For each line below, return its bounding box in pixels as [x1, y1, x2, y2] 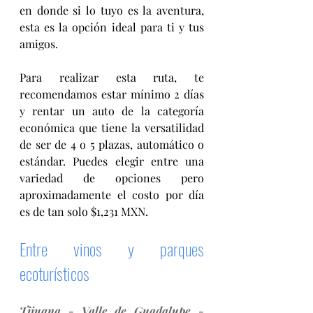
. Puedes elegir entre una [63, 153, 204, 168]
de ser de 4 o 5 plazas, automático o [20, 136, 204, 152]
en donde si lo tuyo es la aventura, [20, 2, 204, 17]
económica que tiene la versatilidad [20, 119, 204, 135]
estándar [20, 153, 63, 168]
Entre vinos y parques [20, 235, 204, 261]
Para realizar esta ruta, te [20, 69, 204, 85]
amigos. [20, 36, 61, 51]
